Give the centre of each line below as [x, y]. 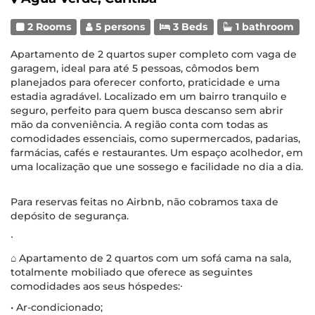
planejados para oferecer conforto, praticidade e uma [145, 82]
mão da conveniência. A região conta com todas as [139, 124]
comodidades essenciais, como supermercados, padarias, [155, 138]
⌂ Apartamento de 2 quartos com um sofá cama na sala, [151, 258]
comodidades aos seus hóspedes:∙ [97, 286]
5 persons [119, 26]
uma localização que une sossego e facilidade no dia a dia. [157, 166]
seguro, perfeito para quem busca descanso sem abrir [147, 110]
